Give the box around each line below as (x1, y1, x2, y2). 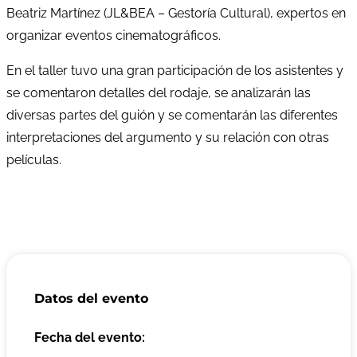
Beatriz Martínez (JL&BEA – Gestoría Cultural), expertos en (6, 5, 346, 21)
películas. (6, 151, 61, 167)
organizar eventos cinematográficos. (6, 27, 221, 43)
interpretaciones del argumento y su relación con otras (6, 129, 329, 145)
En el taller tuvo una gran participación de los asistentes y (6, 62, 343, 78)
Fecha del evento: (34, 330, 145, 346)
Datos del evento (34, 290, 148, 306)
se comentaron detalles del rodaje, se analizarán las (6, 84, 311, 100)
